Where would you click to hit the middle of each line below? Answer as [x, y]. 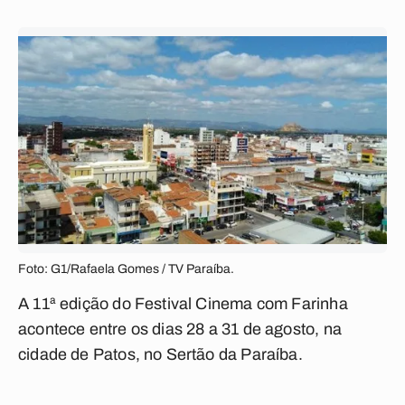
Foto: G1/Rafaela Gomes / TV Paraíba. [126, 269]
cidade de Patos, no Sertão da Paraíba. [160, 354]
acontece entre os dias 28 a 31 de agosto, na [180, 329]
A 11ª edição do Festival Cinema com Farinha [183, 304]
